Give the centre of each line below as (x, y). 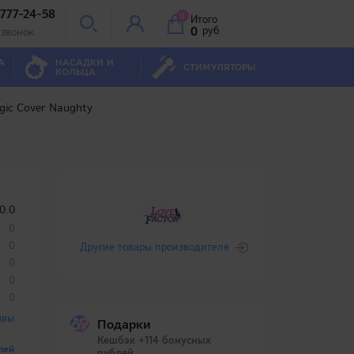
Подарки (124, 324)
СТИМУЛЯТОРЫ (219, 67)
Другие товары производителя (154, 247)
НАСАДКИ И (84, 62)
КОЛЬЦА (75, 72)
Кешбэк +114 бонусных (154, 340)
